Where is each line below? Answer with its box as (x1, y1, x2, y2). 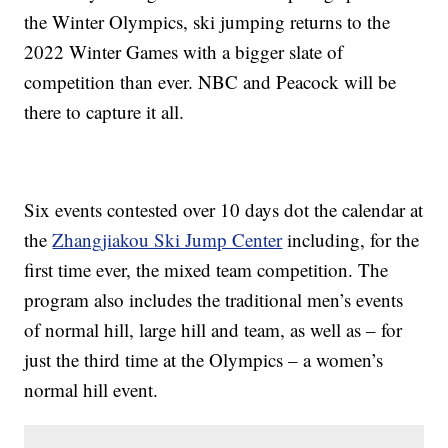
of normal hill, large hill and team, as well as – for (24, 317, 403, 343)
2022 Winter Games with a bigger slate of (24, 39, 344, 65)
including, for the (282, 227, 420, 253)
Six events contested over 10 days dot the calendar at (24, 197, 424, 223)
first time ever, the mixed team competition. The (24, 257, 389, 283)
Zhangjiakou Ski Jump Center (52, 227, 283, 253)
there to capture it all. (24, 99, 185, 125)
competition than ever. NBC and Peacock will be (24, 69, 397, 95)
